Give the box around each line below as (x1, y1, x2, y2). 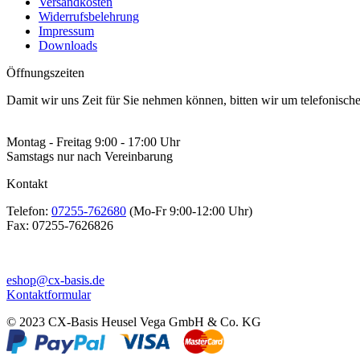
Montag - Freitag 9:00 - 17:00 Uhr (6, 135, 180, 149)
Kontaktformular (6, 288, 91, 302)
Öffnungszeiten (6, 66, 84, 80)
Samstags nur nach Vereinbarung (6, 149, 173, 164)
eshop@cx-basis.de (6, 273, 104, 288)
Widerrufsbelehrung (39, 10, 139, 24)
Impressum (39, 24, 94, 39)
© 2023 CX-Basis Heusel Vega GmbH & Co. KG (6, 315, 261, 329)
